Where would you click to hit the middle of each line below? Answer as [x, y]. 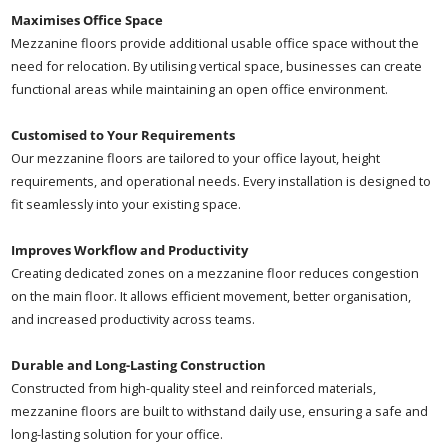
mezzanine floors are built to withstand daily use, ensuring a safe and [220, 411]
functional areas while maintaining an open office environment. [200, 89]
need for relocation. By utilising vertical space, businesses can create [217, 66]
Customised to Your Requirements [123, 135]
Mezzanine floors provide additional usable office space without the [215, 43]
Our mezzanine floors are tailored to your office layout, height [196, 158]
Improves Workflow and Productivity [130, 250]
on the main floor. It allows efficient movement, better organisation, [211, 296]
